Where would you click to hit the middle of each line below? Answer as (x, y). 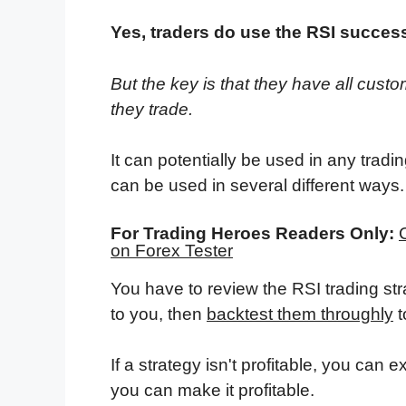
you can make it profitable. (213, 391)
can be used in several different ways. (257, 186)
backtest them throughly (300, 314)
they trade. (154, 109)
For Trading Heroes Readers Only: (252, 233)
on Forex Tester (172, 250)
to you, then (159, 314)
